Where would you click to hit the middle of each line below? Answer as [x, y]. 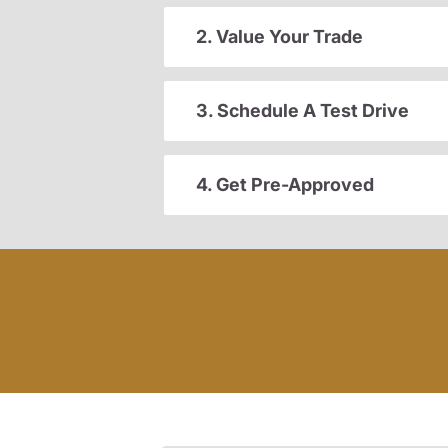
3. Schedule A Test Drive [302, 111]
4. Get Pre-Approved [285, 185]
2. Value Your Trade [279, 37]
